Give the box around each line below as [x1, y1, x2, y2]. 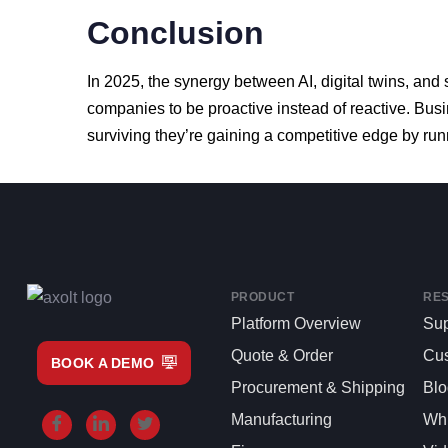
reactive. [350, 100, 414, 117]
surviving [87, 127, 155, 144]
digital [321, 73, 368, 90]
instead [277, 100, 333, 117]
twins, [368, 73, 413, 90]
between [234, 73, 298, 90]
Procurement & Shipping [230, 379, 405, 396]
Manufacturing [230, 411, 332, 428]
